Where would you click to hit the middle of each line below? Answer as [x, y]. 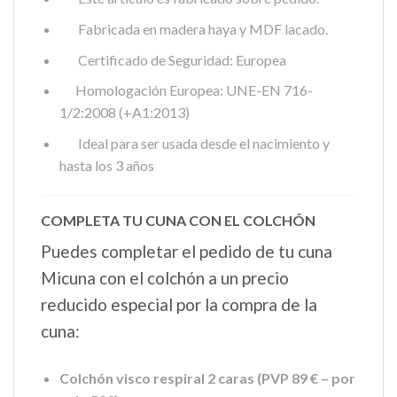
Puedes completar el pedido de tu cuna [187, 251]
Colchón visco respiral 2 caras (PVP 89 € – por [207, 378]
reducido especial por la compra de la [179, 304]
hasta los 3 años [106, 165]
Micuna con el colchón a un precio [165, 277]
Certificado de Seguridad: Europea [172, 59]
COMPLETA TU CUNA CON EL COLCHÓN [178, 220]
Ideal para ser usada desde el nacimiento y [194, 143]
